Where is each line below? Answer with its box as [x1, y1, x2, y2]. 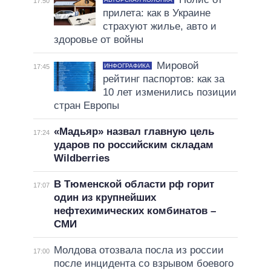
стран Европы [53, 100, 119, 112]
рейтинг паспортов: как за [102, 73, 224, 85]
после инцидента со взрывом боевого [53, 258, 233, 270]
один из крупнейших [53, 192, 156, 204]
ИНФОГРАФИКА [104, 62, 151, 70]
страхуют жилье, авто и [102, 21, 217, 33]
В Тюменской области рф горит [53, 178, 214, 191]
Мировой [156, 60, 199, 72]
